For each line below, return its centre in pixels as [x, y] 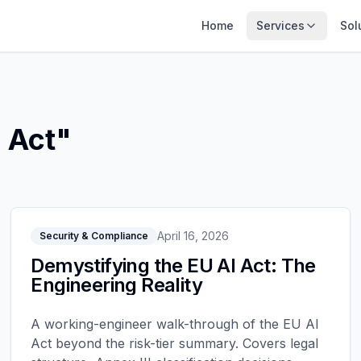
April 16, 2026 [193, 236]
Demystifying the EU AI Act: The [173, 266]
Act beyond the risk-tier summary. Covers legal [175, 343]
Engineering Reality [116, 285]
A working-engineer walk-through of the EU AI [175, 324]
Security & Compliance [94, 236]
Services [280, 25]
